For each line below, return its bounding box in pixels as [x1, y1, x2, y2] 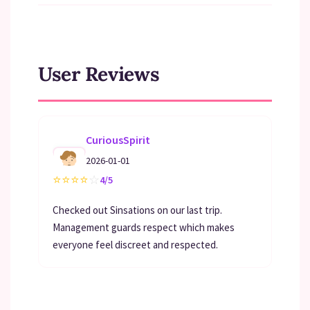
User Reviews [38, 62, 160, 86]
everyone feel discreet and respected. [53, 238, 218, 251]
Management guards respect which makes [53, 221, 235, 234]
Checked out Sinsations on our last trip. [53, 203, 222, 217]
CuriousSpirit [86, 133, 150, 147]
